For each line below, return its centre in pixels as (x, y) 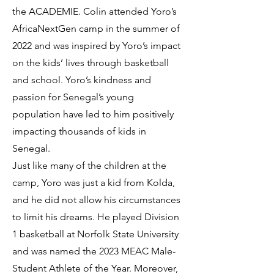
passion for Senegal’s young (73, 97)
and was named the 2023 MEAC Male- (94, 251)
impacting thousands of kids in (79, 131)
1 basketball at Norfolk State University (95, 234)
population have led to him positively (93, 114)
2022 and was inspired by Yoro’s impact (96, 46)
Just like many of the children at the (89, 165)
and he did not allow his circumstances (96, 200)
